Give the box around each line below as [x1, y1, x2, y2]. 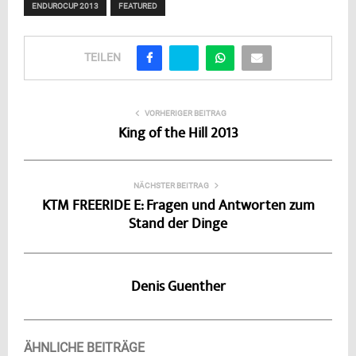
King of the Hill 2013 [118, 124, 238, 145]
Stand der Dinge [129, 215, 227, 236]
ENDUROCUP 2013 [32, 2, 99, 11]
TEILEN [84, 50, 121, 64]
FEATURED [118, 2, 157, 11]
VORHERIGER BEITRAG [144, 109, 226, 118]
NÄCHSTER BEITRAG [133, 181, 209, 191]
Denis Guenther [130, 277, 226, 299]
